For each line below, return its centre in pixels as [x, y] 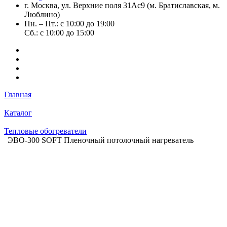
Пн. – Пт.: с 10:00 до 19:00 [69, 24]
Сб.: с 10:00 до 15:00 [59, 33]
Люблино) [42, 14]
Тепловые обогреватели [45, 131]
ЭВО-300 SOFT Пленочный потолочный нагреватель [101, 140]
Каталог [18, 113]
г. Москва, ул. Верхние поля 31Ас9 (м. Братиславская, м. [122, 5]
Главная [18, 94]
